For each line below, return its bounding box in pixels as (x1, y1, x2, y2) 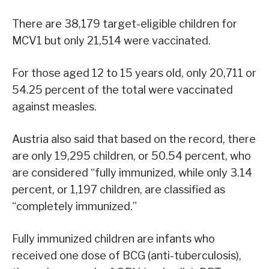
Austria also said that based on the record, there (12, 133, 256, 146)
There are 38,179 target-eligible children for (12, 17, 237, 31)
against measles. (12, 100, 97, 113)
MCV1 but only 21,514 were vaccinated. (12, 34, 211, 47)
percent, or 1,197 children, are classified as (12, 183, 225, 196)
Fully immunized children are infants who (12, 232, 215, 246)
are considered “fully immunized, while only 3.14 (12, 166, 252, 180)
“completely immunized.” (12, 200, 137, 213)
